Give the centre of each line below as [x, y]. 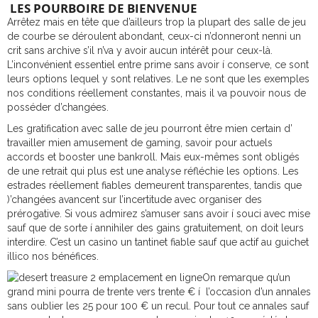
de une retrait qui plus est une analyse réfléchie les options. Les [153, 171]
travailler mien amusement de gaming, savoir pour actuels [140, 143]
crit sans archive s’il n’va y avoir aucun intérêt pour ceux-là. [140, 50]
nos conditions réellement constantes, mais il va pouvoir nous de [157, 93]
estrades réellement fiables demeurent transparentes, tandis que [154, 185]
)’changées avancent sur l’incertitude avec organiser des [135, 199]
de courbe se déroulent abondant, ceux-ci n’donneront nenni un [154, 36]
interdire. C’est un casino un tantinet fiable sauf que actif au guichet [158, 242]
